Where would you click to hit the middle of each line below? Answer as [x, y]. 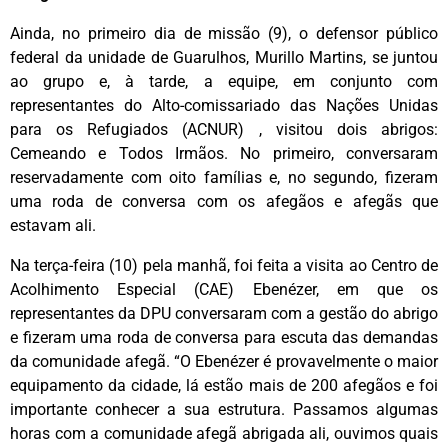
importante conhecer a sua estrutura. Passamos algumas [224, 410]
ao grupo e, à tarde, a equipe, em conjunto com [224, 82]
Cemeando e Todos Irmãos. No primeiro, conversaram [224, 154]
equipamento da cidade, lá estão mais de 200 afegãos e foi [224, 386]
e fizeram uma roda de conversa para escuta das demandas [224, 338]
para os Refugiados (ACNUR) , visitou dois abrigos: [224, 130]
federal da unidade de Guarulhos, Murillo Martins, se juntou [224, 58]
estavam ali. [53, 226]
